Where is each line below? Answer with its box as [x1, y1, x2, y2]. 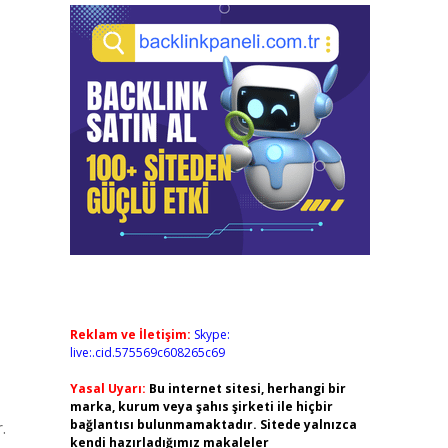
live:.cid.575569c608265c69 [69, 344, 225, 361]
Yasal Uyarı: [69, 380, 146, 397]
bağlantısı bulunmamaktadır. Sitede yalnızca [69, 416, 357, 433]
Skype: [193, 326, 230, 343]
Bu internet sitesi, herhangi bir [148, 380, 346, 397]
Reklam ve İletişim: [69, 326, 191, 343]
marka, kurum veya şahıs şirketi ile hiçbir [69, 398, 333, 415]
